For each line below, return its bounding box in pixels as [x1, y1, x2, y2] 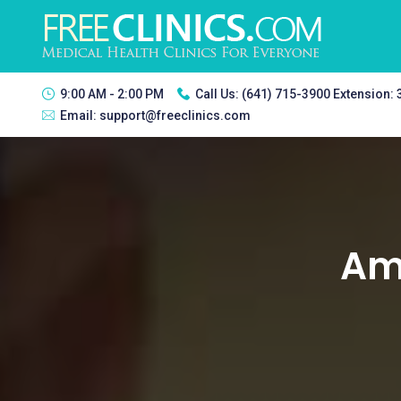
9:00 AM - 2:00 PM [60, 87, 164, 101]
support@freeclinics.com [99, 108, 251, 123]
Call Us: [195, 87, 242, 101]
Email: [60, 108, 99, 123]
